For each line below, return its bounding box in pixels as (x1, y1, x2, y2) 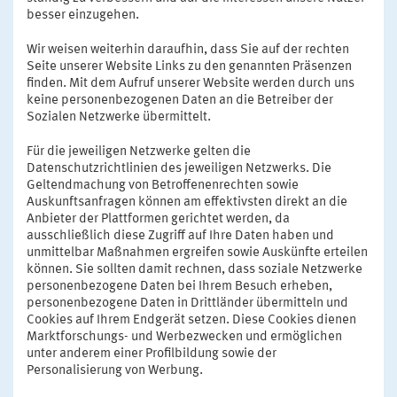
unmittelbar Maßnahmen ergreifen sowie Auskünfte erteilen (27, 245, 368, 260)
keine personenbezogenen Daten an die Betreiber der (27, 93, 333, 107)
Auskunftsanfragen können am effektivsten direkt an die (27, 195, 347, 209)
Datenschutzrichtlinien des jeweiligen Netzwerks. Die (27, 161, 331, 175)
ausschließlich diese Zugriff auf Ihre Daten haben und (27, 229, 334, 243)
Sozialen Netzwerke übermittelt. (27, 110, 211, 124)
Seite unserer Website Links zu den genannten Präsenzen (27, 59, 352, 74)
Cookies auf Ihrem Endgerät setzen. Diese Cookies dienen (27, 313, 356, 327)
